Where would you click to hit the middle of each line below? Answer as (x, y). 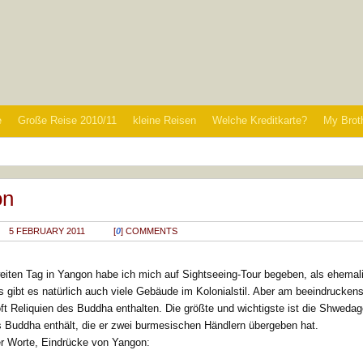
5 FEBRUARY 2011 (47, 231)
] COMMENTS (149, 231)
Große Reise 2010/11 (67, 120)
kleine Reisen (164, 120)
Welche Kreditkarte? (260, 120)
